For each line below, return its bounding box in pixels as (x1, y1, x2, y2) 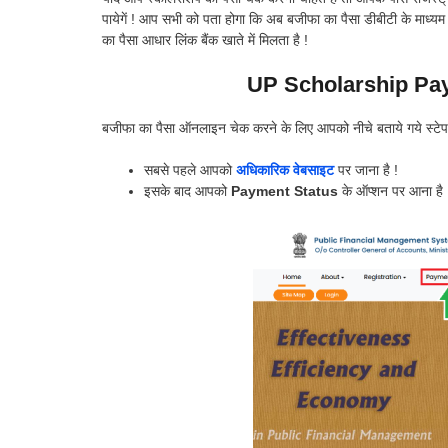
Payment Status (231, 182, 338, 199)
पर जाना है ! (334, 161, 398, 178)
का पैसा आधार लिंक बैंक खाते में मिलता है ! (102, 31, 308, 48)
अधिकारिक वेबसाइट (236, 161, 334, 178)
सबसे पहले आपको (144, 161, 236, 178)
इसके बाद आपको (144, 182, 231, 199)
